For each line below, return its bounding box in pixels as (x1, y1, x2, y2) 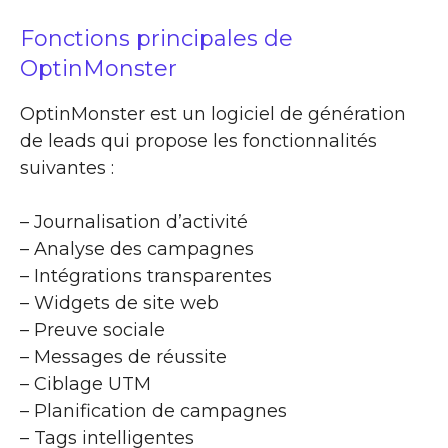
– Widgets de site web (20, 292, 219, 315)
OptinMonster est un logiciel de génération (20, 103, 406, 126)
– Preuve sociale (20, 319, 165, 342)
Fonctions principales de (20, 25, 293, 53)
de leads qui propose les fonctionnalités (20, 130, 377, 153)
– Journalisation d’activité (20, 211, 248, 234)
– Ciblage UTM (20, 373, 151, 396)
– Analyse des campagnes (20, 238, 254, 261)
